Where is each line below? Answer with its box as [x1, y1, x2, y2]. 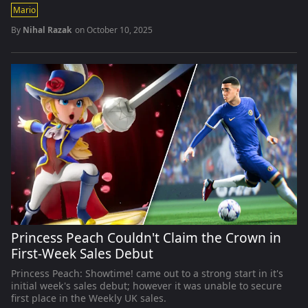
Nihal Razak [23, 24, 71, 36]
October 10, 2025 [87, 24, 153, 36]
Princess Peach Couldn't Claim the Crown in [11, 229, 281, 247]
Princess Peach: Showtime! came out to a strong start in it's [11, 267, 283, 280]
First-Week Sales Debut [11, 245, 153, 263]
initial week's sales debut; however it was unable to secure [11, 279, 282, 292]
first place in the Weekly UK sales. [11, 291, 166, 305]
